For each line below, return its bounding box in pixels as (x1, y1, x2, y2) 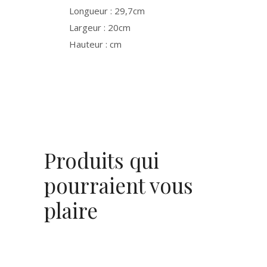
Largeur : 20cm (69, 21, 131, 33)
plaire (44, 196, 98, 224)
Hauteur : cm (69, 38, 122, 50)
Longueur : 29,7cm (69, 5, 145, 17)
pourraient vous (44, 171, 193, 199)
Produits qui (44, 146, 159, 174)
